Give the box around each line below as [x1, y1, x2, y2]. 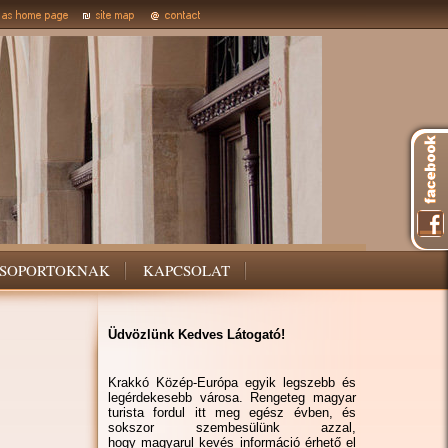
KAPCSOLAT [143, 260, 230, 280]
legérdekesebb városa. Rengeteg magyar [108, 390, 356, 405]
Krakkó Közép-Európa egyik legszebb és [108, 375, 356, 390]
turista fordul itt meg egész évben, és [108, 405, 356, 420]
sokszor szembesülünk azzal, [108, 420, 356, 435]
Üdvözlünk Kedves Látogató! [108, 327, 285, 342]
